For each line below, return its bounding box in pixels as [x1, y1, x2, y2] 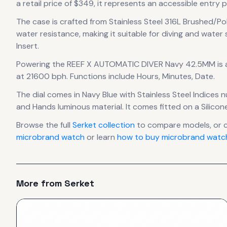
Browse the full [16, 120, 72, 130]
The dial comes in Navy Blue [16, 89, 118, 100]
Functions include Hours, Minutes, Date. [68, 71, 215, 82]
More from [16, 177, 64, 189]
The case [16, 16, 52, 27]
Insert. [16, 41, 39, 51]
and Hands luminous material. [16, 101, 124, 112]
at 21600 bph [16, 71, 66, 82]
